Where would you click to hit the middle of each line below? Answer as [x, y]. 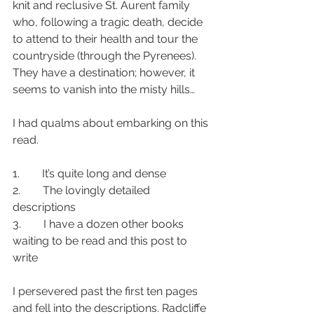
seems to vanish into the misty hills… [104, 89]
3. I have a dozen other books [100, 224]
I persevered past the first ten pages [107, 291]
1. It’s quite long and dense [89, 173]
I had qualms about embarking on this [112, 123]
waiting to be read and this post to [101, 240]
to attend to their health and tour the [107, 39]
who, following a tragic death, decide [109, 22]
